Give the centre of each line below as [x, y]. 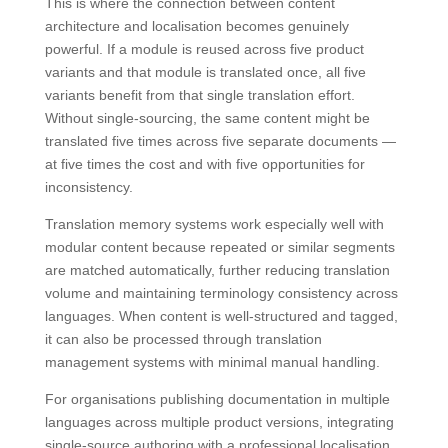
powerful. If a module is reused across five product [204, 48]
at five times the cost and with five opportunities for [204, 163]
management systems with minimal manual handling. [212, 361]
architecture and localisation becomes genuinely [196, 25]
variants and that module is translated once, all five [205, 71]
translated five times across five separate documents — [220, 140]
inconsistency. [88, 186]
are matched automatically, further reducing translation [217, 269]
